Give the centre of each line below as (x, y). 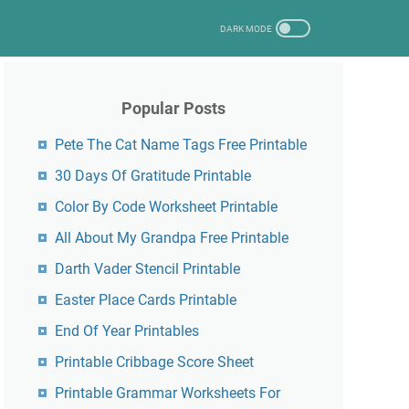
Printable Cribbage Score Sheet (154, 362)
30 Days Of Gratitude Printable (153, 176)
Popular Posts (173, 108)
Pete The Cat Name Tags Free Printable (181, 145)
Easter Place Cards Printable (146, 300)
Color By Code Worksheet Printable (166, 207)
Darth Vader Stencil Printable (147, 269)
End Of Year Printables (127, 331)
